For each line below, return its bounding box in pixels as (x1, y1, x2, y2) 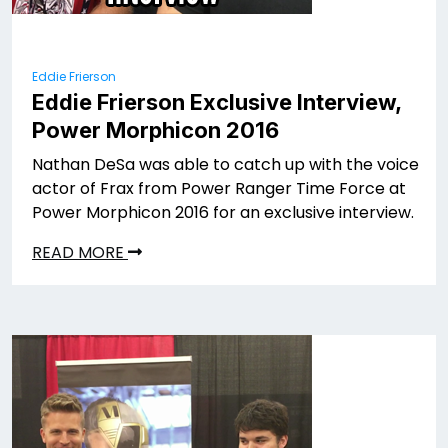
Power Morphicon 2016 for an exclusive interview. (32, 201, 414, 224)
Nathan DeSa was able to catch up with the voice (32, 153, 419, 176)
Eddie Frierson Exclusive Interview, (32, 89, 401, 115)
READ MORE (32, 241, 128, 264)
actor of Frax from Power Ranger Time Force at (32, 177, 406, 200)
